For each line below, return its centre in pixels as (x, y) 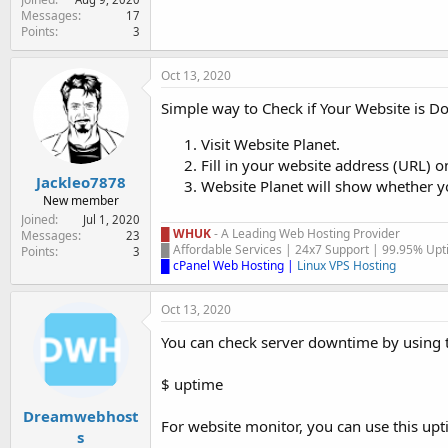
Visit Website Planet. (270, 144)
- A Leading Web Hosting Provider (305, 233)
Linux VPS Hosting (346, 265)
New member (80, 200)
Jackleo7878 (80, 181)
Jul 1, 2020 (111, 219)
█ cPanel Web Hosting (222, 265)
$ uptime (192, 384)
